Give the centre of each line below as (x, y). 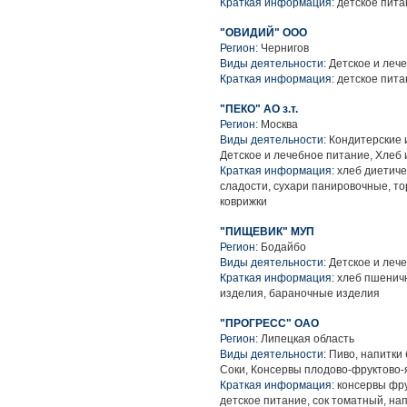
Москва (279, 124)
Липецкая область (308, 339)
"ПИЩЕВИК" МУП (267, 232)
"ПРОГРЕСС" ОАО (269, 323)
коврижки (243, 202)
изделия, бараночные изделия (300, 293)
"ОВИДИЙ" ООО (263, 33)
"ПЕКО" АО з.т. (259, 109)
